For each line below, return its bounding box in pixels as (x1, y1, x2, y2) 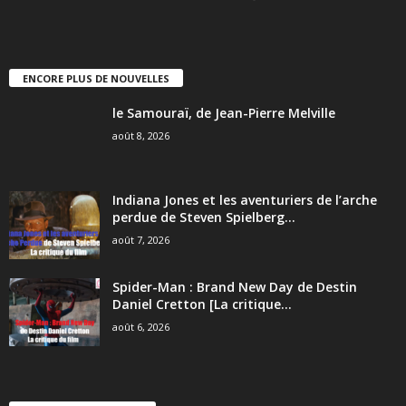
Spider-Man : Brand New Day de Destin (112, 277, 357, 295)
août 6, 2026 (112, 319, 169, 333)
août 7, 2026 (112, 232, 169, 246)
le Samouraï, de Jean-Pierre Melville (112, 103, 335, 121)
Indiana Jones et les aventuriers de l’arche (112, 190, 377, 208)
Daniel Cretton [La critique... (112, 295, 292, 313)
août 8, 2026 (112, 128, 169, 142)
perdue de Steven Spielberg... (112, 208, 295, 226)
